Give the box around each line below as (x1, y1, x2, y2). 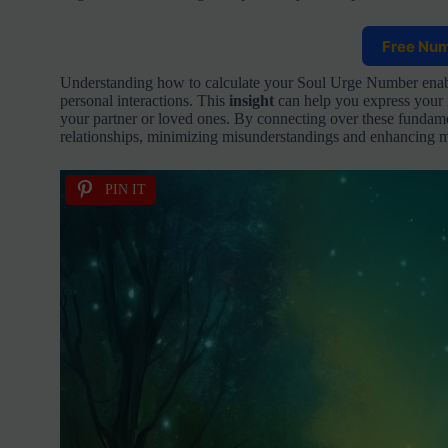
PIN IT (104, 182, 146, 198)
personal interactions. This (59, 92, 229, 110)
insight (228, 92, 274, 110)
